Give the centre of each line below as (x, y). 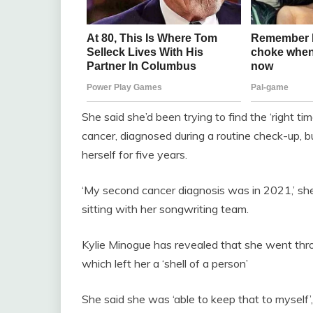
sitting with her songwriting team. (165, 209)
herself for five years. (134, 154)
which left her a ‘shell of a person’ (165, 263)
